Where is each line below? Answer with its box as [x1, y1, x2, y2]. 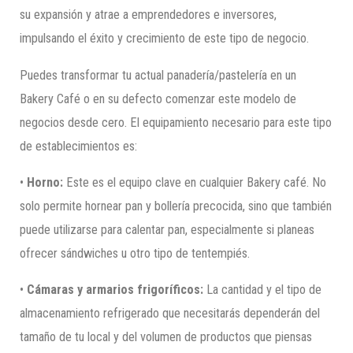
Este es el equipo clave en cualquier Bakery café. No [63, 174, 327, 190]
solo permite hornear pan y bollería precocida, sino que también [20, 198, 333, 214]
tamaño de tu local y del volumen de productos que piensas [20, 329, 313, 345]
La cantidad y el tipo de [203, 282, 322, 298]
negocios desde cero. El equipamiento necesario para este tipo [20, 114, 333, 130]
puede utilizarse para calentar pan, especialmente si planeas [20, 221, 315, 237]
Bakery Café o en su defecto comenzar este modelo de [20, 91, 297, 106]
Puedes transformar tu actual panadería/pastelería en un [20, 67, 297, 83]
